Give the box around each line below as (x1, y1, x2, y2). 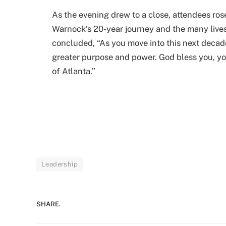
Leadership (41, 160, 78, 168)
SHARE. (36, 200, 61, 208)
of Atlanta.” (52, 66, 95, 76)
